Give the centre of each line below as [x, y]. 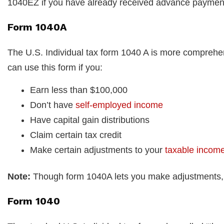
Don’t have [53, 105]
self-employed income [119, 105]
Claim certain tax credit [76, 135]
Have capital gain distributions [90, 120]
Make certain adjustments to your [97, 150]
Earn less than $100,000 [79, 90]
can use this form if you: [55, 68]
